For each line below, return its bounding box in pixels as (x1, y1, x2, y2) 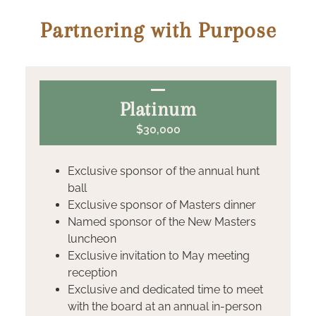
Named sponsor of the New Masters (68, 215, 256, 229)
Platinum (119, 98, 197, 121)
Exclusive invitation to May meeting (68, 249, 250, 263)
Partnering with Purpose (39, 18, 276, 43)
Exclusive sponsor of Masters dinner (68, 198, 256, 212)
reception (68, 266, 117, 280)
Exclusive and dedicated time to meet (68, 283, 263, 297)
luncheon (68, 232, 116, 246)
